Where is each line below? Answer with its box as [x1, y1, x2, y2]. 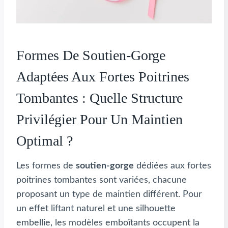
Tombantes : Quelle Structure [16, 90, 183, 106]
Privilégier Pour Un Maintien [16, 111, 183, 128]
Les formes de [16, 161, 76, 171]
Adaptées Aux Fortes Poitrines [16, 69, 189, 85]
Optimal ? [16, 133, 73, 149]
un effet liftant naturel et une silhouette [16, 204, 176, 214]
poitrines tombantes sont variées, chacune [16, 176, 187, 185]
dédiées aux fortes [134, 161, 211, 171]
